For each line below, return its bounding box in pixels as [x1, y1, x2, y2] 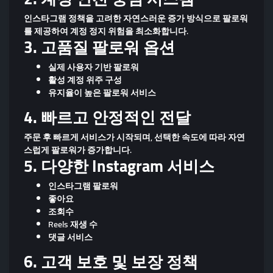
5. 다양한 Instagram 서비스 [24, 151, 214, 181]
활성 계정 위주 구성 [48, 71, 122, 88]
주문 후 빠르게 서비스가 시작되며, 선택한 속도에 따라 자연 [24, 129, 245, 145]
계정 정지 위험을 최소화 [70, 23, 161, 39]
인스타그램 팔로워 [48, 177, 118, 194]
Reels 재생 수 [48, 216, 97, 232]
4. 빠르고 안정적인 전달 [24, 102, 191, 132]
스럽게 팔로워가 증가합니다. [24, 141, 132, 158]
